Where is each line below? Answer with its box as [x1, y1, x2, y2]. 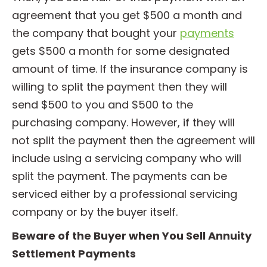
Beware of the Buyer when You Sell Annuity [12, 228, 252, 243]
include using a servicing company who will [12, 151, 241, 166]
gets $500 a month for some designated [12, 44, 229, 58]
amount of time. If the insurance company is [12, 61, 248, 76]
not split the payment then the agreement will [12, 133, 255, 148]
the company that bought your [12, 26, 180, 41]
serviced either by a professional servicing [12, 187, 237, 201]
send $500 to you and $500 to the [12, 97, 193, 112]
